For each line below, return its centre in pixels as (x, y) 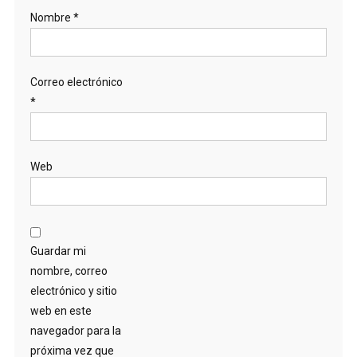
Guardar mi (58, 251)
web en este (61, 311)
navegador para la (75, 331)
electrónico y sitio (73, 291)
